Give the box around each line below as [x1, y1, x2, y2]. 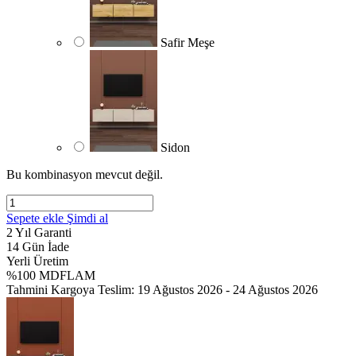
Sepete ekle [6, 211, 67, 225]
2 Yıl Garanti [6, 225, 72, 239]
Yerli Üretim [6, 253, 68, 268]
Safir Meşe [161, 35, 215, 49]
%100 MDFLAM [6, 268, 95, 282]
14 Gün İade [6, 239, 69, 253]
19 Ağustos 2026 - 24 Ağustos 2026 [137, 282, 318, 296]
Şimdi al [67, 211, 108, 225]
